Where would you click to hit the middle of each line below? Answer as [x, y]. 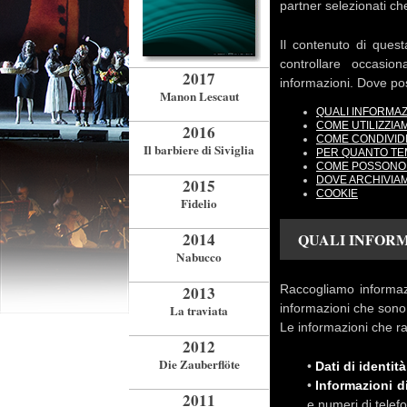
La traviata [199, 311]
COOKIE [337, 194]
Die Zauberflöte [199, 364]
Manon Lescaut [199, 96]
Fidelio [199, 203]
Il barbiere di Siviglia [199, 150]
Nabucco [199, 257]
